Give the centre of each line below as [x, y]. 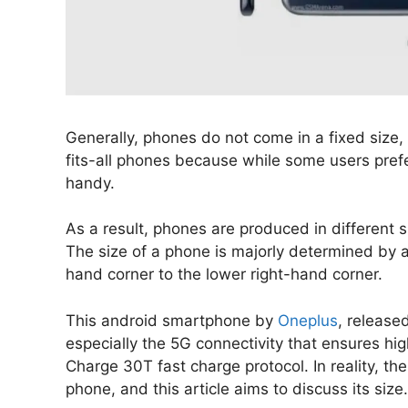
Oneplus [308, 320]
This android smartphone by [172, 320]
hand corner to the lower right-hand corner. [226, 275]
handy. [95, 183]
